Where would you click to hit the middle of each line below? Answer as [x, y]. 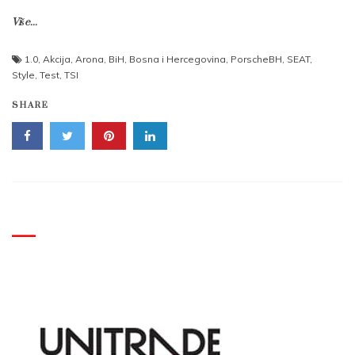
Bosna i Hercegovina [177, 59]
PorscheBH [256, 59]
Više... [25, 23]
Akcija [57, 59]
